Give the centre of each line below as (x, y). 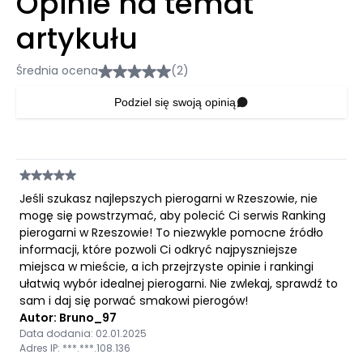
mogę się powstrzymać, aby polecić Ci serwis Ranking (173, 216)
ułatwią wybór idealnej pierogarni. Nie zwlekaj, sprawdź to (179, 284)
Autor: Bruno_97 (68, 318)
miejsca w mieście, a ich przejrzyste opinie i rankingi (167, 267)
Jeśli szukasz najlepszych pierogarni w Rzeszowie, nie (169, 199)
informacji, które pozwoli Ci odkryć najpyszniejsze (158, 250)
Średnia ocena (57, 70)
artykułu (77, 38)
